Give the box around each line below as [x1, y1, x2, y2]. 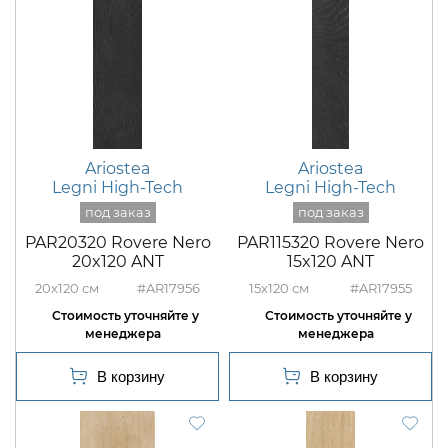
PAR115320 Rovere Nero [237, 233, 424, 253]
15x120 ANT [287, 252, 374, 272]
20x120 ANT [71, 252, 164, 272]
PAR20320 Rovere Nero [24, 233, 211, 253]
